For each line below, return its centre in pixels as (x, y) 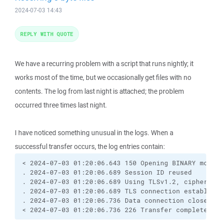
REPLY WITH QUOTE (47, 34)
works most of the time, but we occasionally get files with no (103, 77)
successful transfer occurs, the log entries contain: (90, 147)
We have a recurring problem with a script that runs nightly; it (104, 64)
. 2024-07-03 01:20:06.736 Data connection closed (117, 201)
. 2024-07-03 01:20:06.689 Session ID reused (107, 172)
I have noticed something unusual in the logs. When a (94, 133)
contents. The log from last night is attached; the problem (99, 91)
